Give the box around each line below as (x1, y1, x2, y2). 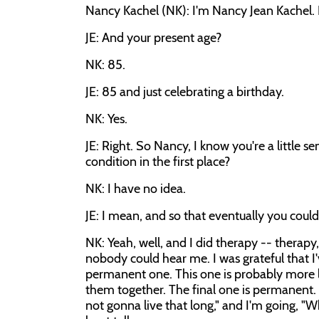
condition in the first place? (85, 154, 230, 169)
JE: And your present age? (85, 30, 221, 46)
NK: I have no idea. (85, 181, 186, 197)
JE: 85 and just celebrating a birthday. (85, 84, 284, 100)
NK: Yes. (85, 111, 127, 127)
